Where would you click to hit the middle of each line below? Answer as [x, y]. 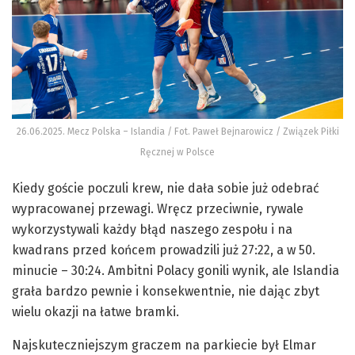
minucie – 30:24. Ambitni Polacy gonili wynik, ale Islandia [176, 271]
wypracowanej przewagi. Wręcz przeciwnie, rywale [158, 209]
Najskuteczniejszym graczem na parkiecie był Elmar [164, 345]
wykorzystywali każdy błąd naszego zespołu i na [152, 230]
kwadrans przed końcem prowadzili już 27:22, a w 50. [164, 250]
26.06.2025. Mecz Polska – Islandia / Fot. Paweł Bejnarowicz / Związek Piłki [177, 132]
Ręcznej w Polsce [177, 153]
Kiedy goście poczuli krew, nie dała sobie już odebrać [166, 189]
